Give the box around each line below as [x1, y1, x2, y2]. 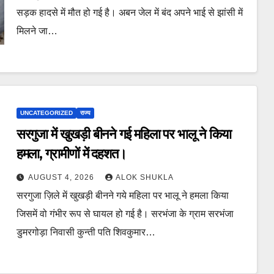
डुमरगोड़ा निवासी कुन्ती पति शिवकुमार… [16, 226, 155, 237]
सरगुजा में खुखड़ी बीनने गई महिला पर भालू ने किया [16, 125, 231, 143]
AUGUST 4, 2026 [28, 172, 97, 182]
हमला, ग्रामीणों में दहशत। [16, 145, 127, 162]
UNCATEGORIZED [20, 109, 73, 116]
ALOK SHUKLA [115, 172, 174, 182]
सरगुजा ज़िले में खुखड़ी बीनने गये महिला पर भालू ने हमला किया [16, 190, 229, 201]
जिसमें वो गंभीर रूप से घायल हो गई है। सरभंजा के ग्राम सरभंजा [16, 208, 234, 219]
